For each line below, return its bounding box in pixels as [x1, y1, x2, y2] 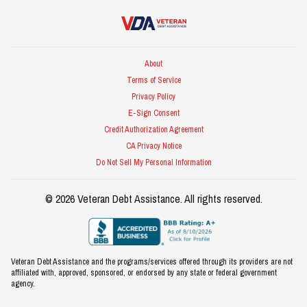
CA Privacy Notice [125, 140, 182, 152]
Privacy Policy [132, 91, 175, 103]
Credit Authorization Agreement [103, 124, 204, 136]
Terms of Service [126, 75, 181, 86]
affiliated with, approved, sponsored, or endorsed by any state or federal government [11, 267, 277, 279]
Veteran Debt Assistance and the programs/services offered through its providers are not [11, 256, 293, 268]
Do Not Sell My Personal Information [95, 157, 212, 169]
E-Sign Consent [127, 108, 180, 119]
